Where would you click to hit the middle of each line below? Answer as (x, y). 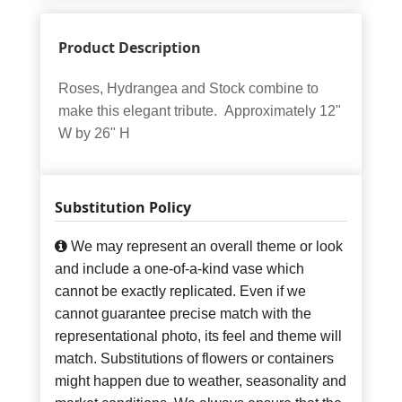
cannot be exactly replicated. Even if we (180, 291)
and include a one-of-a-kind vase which (179, 268)
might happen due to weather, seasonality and (201, 380)
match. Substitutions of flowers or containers (194, 358)
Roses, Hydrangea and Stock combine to (188, 88)
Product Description (130, 47)
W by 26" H (94, 133)
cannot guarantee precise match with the (183, 313)
